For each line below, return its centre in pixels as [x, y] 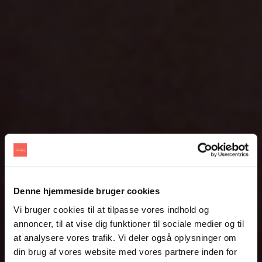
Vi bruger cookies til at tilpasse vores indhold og [111, 209]
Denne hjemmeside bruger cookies [87, 191]
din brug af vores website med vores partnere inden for [125, 251]
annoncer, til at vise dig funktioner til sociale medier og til [129, 223]
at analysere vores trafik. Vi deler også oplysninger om [125, 237]
